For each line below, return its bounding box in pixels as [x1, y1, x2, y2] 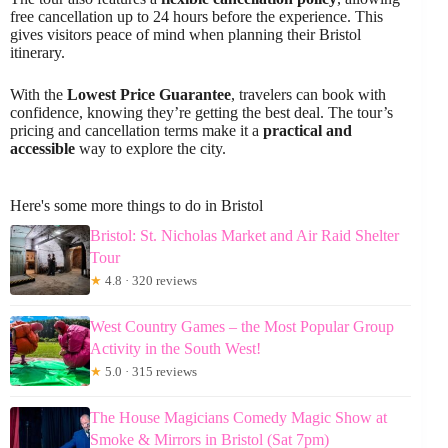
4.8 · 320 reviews [102, 273, 197, 288]
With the [10, 86, 67, 103]
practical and [263, 122, 352, 139]
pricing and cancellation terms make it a [10, 122, 263, 139]
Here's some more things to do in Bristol [10, 197, 263, 214]
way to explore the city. [75, 140, 226, 157]
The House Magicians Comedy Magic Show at [90, 409, 387, 426]
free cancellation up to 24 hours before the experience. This [10, 8, 383, 25]
